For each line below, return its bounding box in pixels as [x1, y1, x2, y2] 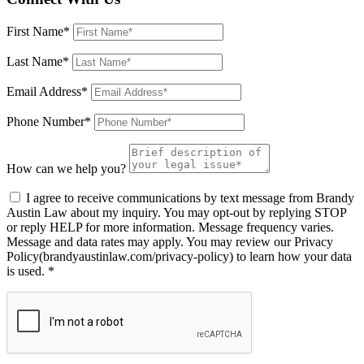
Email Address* [6, 84, 88, 98]
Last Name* [6, 54, 69, 68]
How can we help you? [6, 161, 126, 175]
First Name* [6, 24, 70, 38]
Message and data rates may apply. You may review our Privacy [6, 234, 333, 249]
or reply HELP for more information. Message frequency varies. [6, 219, 334, 234]
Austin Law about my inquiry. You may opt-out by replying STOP [6, 205, 346, 219]
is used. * [6, 263, 54, 278]
